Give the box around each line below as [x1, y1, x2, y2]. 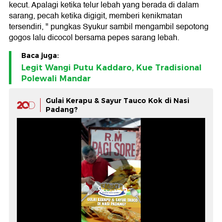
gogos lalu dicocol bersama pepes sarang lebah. [9, 31, 179, 45]
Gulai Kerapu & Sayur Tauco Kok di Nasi [46, 96, 189, 106]
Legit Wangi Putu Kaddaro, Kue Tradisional [21, 63, 202, 73]
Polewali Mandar [21, 74, 91, 84]
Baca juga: [21, 51, 59, 60]
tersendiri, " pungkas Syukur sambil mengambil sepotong [9, 20, 209, 34]
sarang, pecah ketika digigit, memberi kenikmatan [9, 9, 182, 23]
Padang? [46, 105, 78, 114]
